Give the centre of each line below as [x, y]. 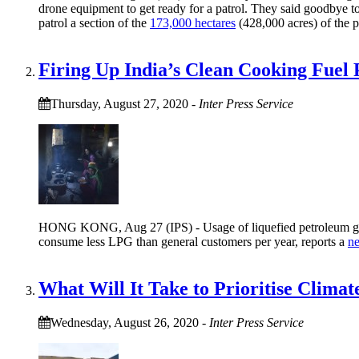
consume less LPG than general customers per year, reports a [193, 242]
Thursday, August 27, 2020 [119, 104]
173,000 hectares [193, 23]
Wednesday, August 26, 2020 [125, 322]
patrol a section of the [94, 23]
